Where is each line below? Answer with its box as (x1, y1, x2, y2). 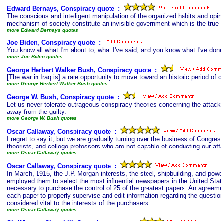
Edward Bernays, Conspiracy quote (7, 5, 114, 12)
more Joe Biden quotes (7, 54, 63, 59)
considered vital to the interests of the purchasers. (7, 199, 150, 207)
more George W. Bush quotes (7, 115, 77, 121)
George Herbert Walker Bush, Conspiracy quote (7, 66, 151, 74)
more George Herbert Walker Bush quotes (7, 81, 108, 86)
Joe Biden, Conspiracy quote (7, 39, 95, 46)
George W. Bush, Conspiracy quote (7, 93, 114, 101)
